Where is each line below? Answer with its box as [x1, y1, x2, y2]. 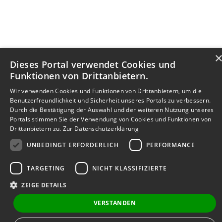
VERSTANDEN [94, 199, 136, 207]
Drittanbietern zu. [10, 124, 63, 133]
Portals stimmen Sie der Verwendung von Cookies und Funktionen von [10, 115, 212, 123]
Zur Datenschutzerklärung [62, 124, 139, 133]
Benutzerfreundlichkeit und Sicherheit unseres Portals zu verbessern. [10, 96, 211, 105]
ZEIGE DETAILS [21, 181, 67, 189]
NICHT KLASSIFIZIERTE [92, 164, 167, 172]
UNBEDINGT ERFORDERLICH [27, 140, 119, 149]
